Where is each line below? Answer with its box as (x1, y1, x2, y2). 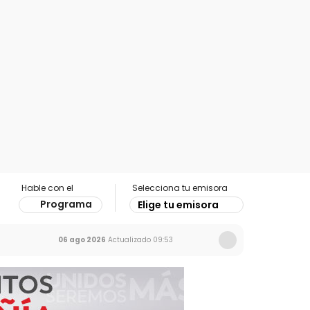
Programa (40, 197, 92, 211)
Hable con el (21, 182, 73, 194)
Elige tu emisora (138, 198, 219, 212)
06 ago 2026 (58, 235, 106, 245)
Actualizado (106, 235, 151, 245)
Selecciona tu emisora (132, 182, 228, 194)
